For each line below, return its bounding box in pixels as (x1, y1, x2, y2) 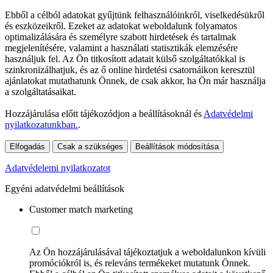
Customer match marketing (29, 204, 133, 215)
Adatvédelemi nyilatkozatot (5, 163, 110, 174)
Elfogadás (10, 142, 45, 152)
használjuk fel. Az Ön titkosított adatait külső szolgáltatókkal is (5, 54, 245, 65)
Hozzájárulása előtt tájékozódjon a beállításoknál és (5, 108, 204, 119)
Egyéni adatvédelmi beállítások (5, 183, 124, 194)
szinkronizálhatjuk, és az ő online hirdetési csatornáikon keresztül (5, 65, 255, 76)
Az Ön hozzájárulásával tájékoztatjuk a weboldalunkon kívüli (29, 247, 266, 258)
